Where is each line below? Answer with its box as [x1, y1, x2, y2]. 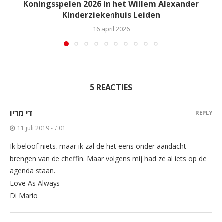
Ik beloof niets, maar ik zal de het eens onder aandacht [10, 141, 186, 151]
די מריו [10, 107, 33, 118]
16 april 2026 [92, 24, 130, 33]
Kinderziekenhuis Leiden [62, 9, 160, 20]
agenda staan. [10, 166, 55, 175]
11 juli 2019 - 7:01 [17, 123, 66, 132]
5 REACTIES [90, 81, 132, 93]
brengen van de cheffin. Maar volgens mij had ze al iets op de [10, 153, 207, 163]
